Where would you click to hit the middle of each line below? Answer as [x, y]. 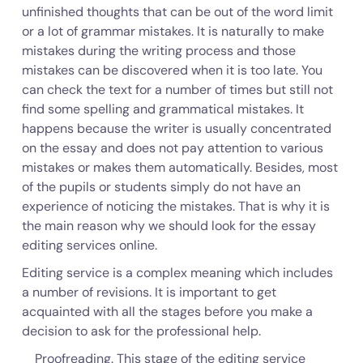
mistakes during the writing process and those [158, 51]
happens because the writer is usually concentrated [176, 128]
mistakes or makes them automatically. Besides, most [179, 167]
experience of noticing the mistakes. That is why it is [175, 206]
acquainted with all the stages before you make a [167, 312]
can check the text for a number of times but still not [177, 90]
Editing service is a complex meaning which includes [177, 273]
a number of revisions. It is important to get [149, 292]
